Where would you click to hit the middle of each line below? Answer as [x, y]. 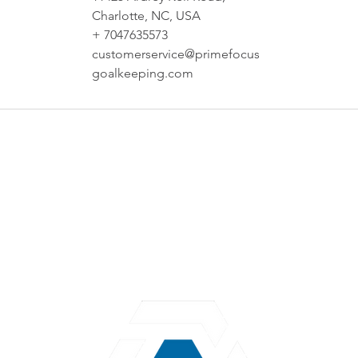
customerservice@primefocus [175, 54]
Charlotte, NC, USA [146, 15]
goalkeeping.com [142, 73]
